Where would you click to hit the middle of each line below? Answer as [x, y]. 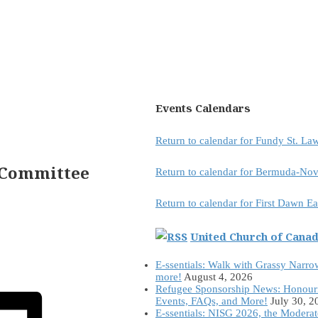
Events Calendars [203, 108]
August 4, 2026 [218, 276]
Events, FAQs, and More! [212, 301]
